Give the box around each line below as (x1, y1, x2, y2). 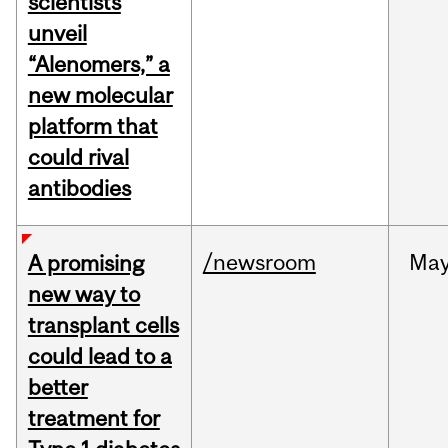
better (27, 374, 88, 401)
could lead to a (27, 343, 172, 370)
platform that (27, 113, 158, 140)
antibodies (27, 175, 131, 202)
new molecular (27, 82, 173, 109)
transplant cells (27, 312, 179, 339)
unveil (27, 20, 87, 47)
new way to (27, 281, 140, 308)
